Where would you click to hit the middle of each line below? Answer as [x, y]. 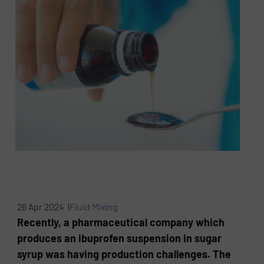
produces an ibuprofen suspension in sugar [120, 238]
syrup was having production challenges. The [124, 254]
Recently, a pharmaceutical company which [121, 222]
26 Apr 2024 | [44, 207]
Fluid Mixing [94, 207]
